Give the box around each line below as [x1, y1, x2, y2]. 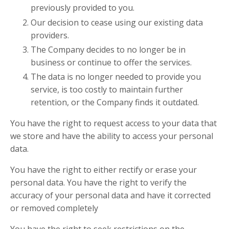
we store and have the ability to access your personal [10, 130, 213, 142]
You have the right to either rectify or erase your [10, 164, 197, 175]
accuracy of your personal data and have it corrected [10, 189, 211, 201]
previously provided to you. [31, 2, 134, 14]
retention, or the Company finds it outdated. [31, 96, 199, 108]
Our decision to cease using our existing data [31, 16, 203, 28]
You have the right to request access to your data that [10, 117, 217, 129]
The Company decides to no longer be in [31, 43, 186, 55]
